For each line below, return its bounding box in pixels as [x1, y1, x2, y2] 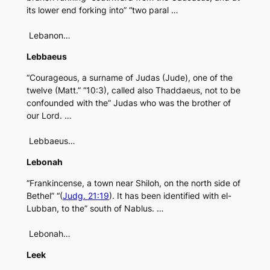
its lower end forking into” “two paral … [26, 5, 178, 16]
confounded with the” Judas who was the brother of [26, 98, 231, 108]
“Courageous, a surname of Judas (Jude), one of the [26, 72, 233, 83]
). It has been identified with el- [108, 190, 231, 201]
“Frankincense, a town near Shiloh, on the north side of [26, 178, 240, 189]
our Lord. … [26, 110, 72, 121]
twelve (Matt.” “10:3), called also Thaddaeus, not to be [26, 85, 240, 96]
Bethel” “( [26, 190, 63, 201]
